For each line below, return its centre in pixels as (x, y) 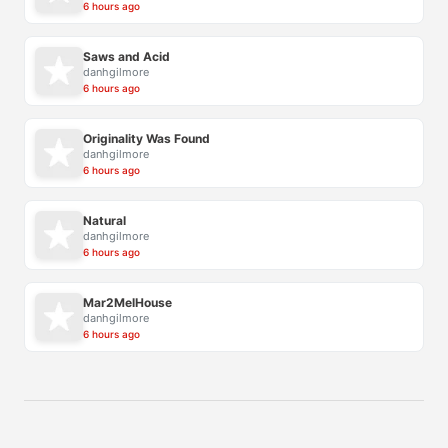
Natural (104, 220)
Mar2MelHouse (127, 302)
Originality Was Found (146, 138)
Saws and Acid (126, 56)
